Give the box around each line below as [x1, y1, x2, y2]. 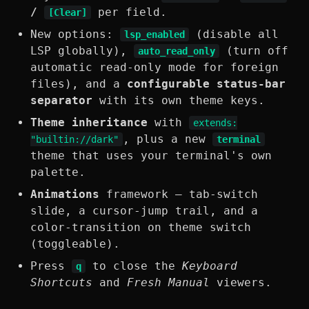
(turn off [219, 44, 288, 58]
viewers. [210, 276, 272, 290]
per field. [91, 6, 167, 19]
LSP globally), [30, 44, 134, 58]
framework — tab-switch [99, 188, 258, 201]
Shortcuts [30, 276, 92, 290]
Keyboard [182, 259, 237, 273]
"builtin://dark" [30, 134, 119, 146]
